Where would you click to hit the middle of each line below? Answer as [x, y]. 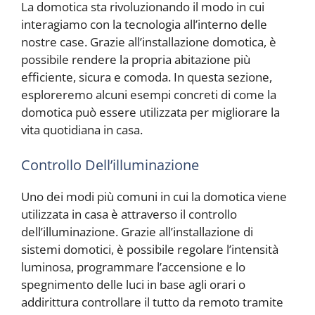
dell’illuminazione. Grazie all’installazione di [137, 231]
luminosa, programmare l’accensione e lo [133, 266]
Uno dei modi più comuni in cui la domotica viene [154, 196]
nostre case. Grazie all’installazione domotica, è [149, 42]
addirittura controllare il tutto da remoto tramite [152, 302]
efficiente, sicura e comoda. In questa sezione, [147, 77]
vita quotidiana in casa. [82, 130]
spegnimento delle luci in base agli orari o [133, 284]
